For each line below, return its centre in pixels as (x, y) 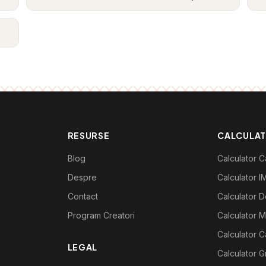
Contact (83, 196)
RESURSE (88, 135)
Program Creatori (101, 215)
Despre (82, 177)
